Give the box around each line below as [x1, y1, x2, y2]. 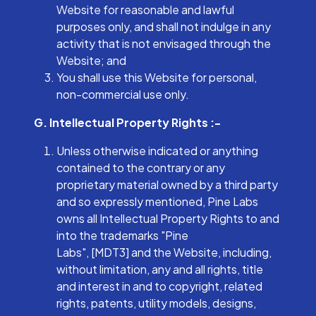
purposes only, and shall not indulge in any [56, 19, 271, 34]
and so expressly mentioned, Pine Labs [56, 194, 258, 209]
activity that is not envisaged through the [56, 36, 271, 51]
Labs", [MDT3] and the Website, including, [56, 245, 272, 260]
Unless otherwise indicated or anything [56, 143, 258, 158]
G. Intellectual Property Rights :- [34, 115, 221, 130]
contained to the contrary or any [56, 160, 225, 175]
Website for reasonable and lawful [56, 2, 234, 17]
